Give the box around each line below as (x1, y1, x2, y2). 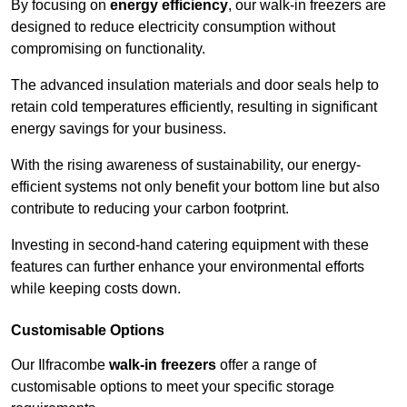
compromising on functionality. (11, 41, 209, 57)
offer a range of (216, 357, 316, 373)
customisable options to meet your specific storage (11, 379, 334, 395)
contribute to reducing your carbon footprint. (11, 201, 293, 217)
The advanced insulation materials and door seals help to (11, 77, 379, 94)
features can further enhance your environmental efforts (11, 259, 364, 275)
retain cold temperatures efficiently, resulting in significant (11, 99, 377, 115)
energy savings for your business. (11, 121, 230, 137)
